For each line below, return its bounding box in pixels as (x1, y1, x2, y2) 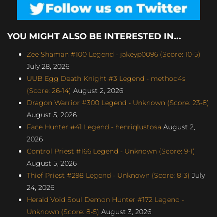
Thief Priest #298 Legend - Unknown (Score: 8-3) (27, 170, 190, 180)
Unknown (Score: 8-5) (27, 207, 99, 216)
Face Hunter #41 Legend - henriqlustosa (27, 122, 161, 131)
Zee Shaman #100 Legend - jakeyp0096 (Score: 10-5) (27, 49, 201, 59)
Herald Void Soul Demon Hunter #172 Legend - (27, 195, 184, 204)
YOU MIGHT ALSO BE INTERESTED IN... (7, 31, 181, 42)
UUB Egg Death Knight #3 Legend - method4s (27, 74, 186, 83)
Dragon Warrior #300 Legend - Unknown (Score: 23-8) (27, 98, 209, 107)
